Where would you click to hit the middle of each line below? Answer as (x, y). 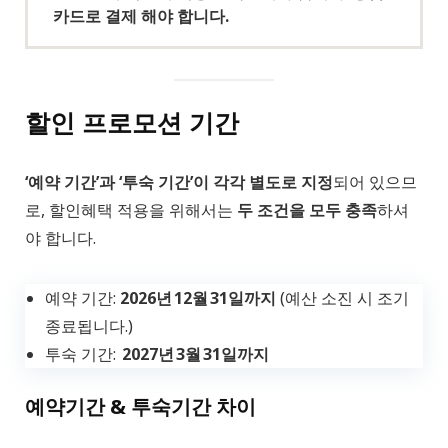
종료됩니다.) (89, 326)
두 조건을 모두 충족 (307, 210)
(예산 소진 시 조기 (342, 298)
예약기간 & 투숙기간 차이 (140, 407)
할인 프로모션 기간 (132, 122)
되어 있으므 (375, 182)
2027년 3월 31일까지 (194, 354)
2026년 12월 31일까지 (198, 298)
